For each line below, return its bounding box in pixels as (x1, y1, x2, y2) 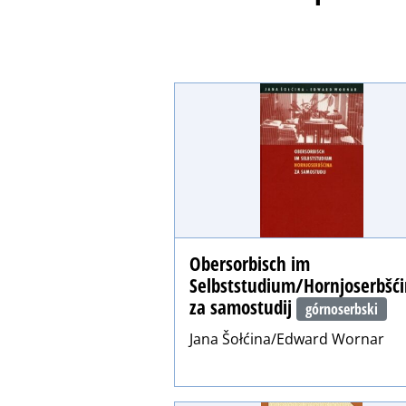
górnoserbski (305, 298, 379, 319)
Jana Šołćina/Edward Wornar (189, 329, 384, 350)
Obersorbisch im (189, 250, 310, 276)
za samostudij (189, 294, 296, 320)
